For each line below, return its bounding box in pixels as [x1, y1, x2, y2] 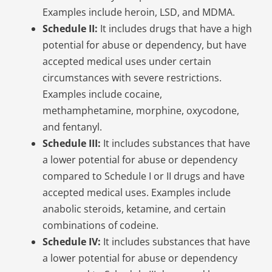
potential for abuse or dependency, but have [42, 38, 246, 52]
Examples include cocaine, [42, 87, 162, 101]
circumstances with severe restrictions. [42, 71, 222, 85]
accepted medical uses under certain [42, 55, 211, 69]
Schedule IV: [42, 235, 101, 249]
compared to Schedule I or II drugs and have [42, 169, 245, 183]
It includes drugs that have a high [97, 22, 252, 36]
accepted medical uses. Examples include [42, 186, 231, 200]
